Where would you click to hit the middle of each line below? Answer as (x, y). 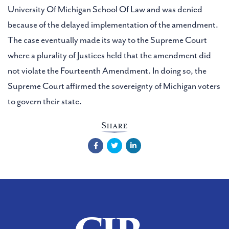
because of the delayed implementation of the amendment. (113, 25)
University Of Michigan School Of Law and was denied (105, 9)
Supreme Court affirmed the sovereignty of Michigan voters (114, 86)
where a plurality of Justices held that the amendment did (109, 55)
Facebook (100, 143)
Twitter (116, 143)
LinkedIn (136, 143)
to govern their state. (45, 101)
